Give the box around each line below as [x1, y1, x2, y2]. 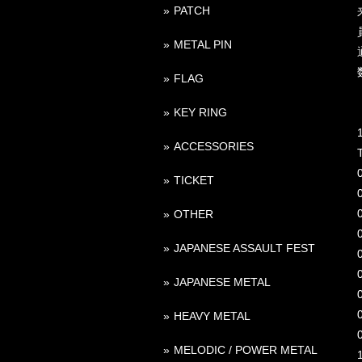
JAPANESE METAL [174, 275, 271, 288]
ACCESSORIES [174, 139, 254, 153]
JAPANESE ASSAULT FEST [174, 241, 315, 255]
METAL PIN [174, 37, 232, 51]
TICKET [174, 173, 214, 187]
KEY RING [174, 105, 227, 119]
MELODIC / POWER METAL [174, 343, 318, 356]
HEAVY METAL [174, 309, 250, 322]
